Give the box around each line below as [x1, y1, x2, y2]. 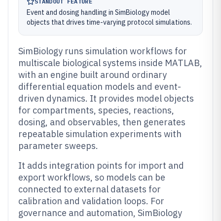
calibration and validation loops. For [18, 195, 164, 207]
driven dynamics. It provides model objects [18, 93, 194, 104]
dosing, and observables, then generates [18, 116, 185, 128]
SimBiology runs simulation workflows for [18, 45, 187, 57]
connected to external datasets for [18, 184, 161, 195]
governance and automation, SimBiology [18, 207, 182, 219]
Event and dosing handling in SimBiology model [27, 8, 170, 17]
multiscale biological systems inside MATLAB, [18, 57, 202, 69]
